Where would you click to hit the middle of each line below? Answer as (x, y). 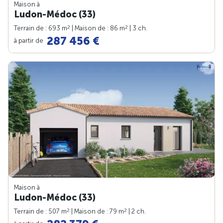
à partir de (29, 40)
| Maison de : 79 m (97, 211)
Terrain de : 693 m (41, 28)
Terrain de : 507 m (40, 211)
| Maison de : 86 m (98, 28)
